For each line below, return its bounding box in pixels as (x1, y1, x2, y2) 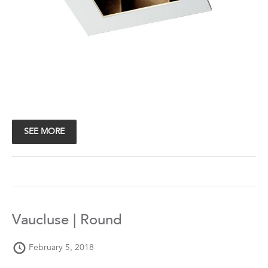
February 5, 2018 (29, 243, 94, 252)
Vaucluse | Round (12, 214, 122, 229)
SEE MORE (24, 127, 65, 136)
